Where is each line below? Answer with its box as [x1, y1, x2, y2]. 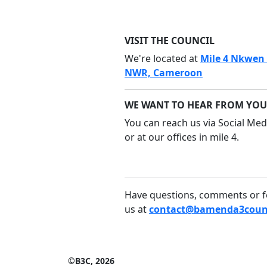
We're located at [125, 52, 200, 65]
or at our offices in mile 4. [125, 131, 239, 144]
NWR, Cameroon [125, 66, 203, 79]
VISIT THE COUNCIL [125, 34, 215, 47]
